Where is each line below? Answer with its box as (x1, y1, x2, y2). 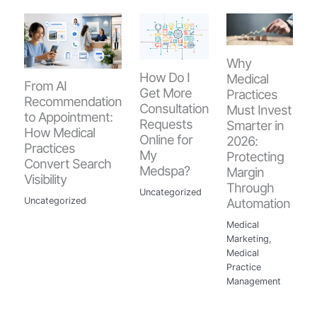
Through (226, 179, 274, 195)
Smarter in (226, 117, 284, 133)
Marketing (226, 233, 269, 244)
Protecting (226, 148, 284, 164)
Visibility (23, 171, 67, 188)
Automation (226, 195, 290, 211)
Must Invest (226, 101, 292, 117)
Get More (139, 84, 192, 100)
